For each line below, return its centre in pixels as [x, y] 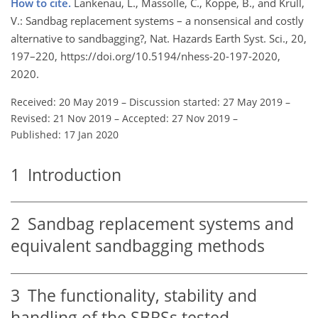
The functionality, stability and [138, 295]
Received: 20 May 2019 [65, 102]
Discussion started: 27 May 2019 [206, 102]
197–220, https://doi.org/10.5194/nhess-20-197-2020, [146, 56]
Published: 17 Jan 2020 [65, 134]
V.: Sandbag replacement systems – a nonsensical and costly [157, 20]
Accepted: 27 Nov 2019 [176, 118]
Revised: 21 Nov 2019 [61, 118]
